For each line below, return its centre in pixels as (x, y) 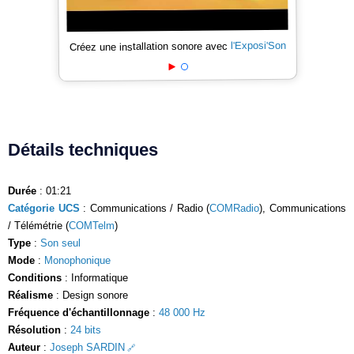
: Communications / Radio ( (145, 208)
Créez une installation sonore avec (150, 47)
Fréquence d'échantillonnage (79, 312)
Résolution (34, 330)
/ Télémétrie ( (38, 225)
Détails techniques (83, 149)
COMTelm (92, 225)
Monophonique (77, 260)
